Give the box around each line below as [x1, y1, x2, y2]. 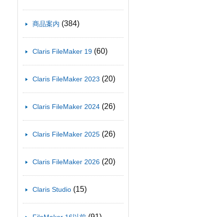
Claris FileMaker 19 [32, 47, 92, 56]
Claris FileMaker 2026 [32, 158, 100, 166]
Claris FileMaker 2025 [32, 130, 100, 139]
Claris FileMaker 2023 [32, 75, 100, 83]
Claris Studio [32, 186, 71, 194]
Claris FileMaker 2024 [32, 103, 100, 111]
